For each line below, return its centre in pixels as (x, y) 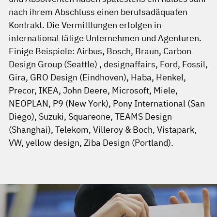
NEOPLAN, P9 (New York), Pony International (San (107, 104)
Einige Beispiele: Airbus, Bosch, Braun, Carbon (100, 51)
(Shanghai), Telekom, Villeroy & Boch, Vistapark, (103, 130)
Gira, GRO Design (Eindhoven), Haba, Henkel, (97, 77)
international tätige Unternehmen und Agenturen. (105, 38)
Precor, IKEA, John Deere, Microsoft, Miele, (93, 91)
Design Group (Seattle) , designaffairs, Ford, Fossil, (108, 64)
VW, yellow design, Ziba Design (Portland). (91, 143)
